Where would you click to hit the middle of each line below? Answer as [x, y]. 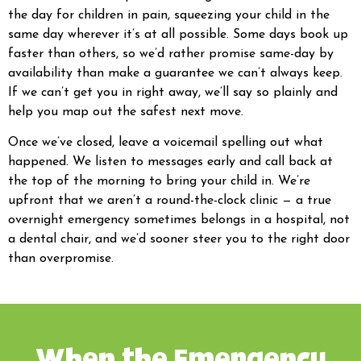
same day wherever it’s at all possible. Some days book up [178, 34]
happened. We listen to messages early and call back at [170, 162]
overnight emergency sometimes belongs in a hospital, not [179, 220]
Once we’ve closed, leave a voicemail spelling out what [166, 142]
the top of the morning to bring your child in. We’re [159, 181]
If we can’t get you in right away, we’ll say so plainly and [173, 92]
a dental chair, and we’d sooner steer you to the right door [179, 239]
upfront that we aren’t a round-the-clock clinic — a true [170, 200]
